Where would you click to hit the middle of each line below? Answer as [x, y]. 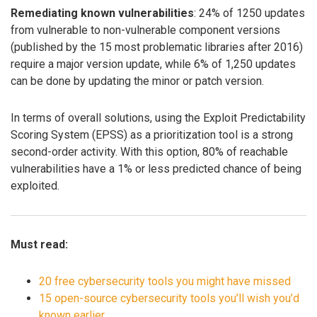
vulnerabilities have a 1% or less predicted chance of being [156, 169]
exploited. [35, 186]
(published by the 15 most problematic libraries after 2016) [157, 47]
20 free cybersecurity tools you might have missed [165, 282]
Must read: [39, 244]
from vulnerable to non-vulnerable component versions [145, 30]
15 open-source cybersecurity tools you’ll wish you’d [169, 299]
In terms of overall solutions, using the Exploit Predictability [158, 118]
